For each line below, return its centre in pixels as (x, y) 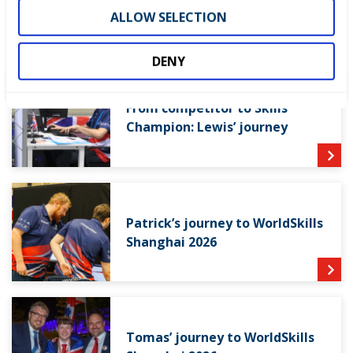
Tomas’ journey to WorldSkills (221, 338)
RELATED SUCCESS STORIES (122, 21)
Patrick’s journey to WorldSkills (225, 223)
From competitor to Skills (207, 108)
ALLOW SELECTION (169, 17)
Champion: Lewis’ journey (207, 127)
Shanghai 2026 (172, 242)
